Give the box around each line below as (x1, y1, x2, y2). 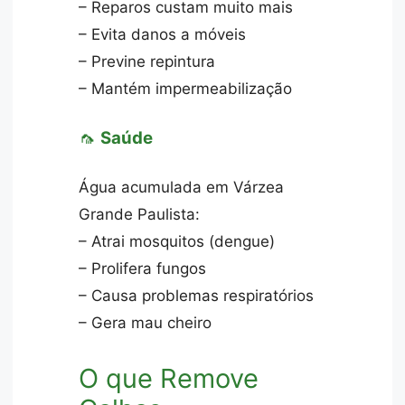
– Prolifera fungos (79, 259, 207, 278)
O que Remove (79, 363, 259, 395)
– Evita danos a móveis (79, 25, 247, 44)
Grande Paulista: (79, 205, 201, 224)
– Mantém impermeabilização (79, 80, 293, 99)
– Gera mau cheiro (79, 314, 212, 333)
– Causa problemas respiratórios (79, 287, 315, 306)
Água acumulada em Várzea (79, 178, 285, 197)
